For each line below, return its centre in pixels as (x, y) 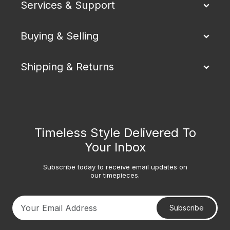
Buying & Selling (60, 36)
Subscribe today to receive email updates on (115, 167)
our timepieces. (115, 175)
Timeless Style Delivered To (115, 132)
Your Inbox (115, 147)
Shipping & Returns (67, 66)
